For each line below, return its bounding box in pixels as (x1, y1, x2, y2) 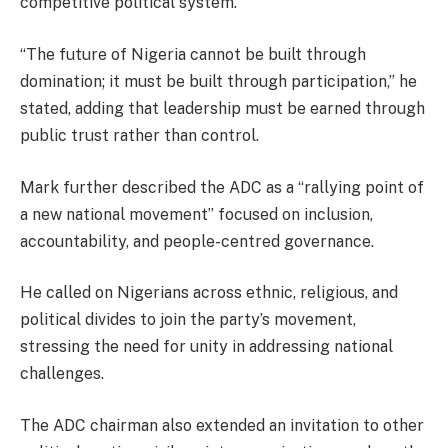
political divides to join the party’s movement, (20, 310, 356, 330)
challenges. (20, 364, 104, 384)
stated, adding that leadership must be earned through (20, 98, 425, 118)
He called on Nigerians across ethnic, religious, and (20, 283, 398, 303)
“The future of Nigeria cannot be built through (20, 44, 366, 64)
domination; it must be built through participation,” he (20, 71, 417, 91)
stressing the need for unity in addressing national (20, 337, 393, 357)
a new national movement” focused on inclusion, (20, 204, 373, 224)
